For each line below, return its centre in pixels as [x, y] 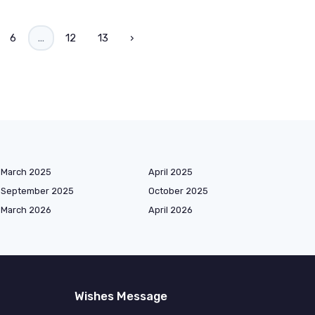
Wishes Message [121, 296]
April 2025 [171, 172]
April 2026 [171, 210]
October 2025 [178, 191]
